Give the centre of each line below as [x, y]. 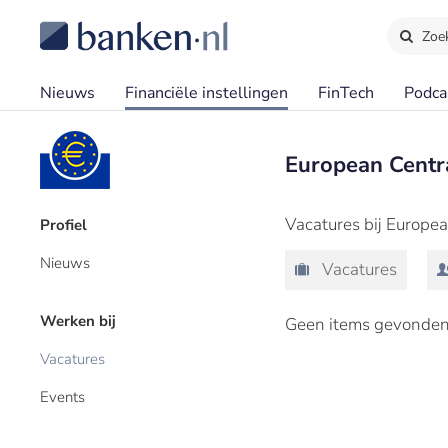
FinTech [346, 93]
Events [62, 397]
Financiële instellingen [206, 93]
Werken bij [78, 321]
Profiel [63, 225]
